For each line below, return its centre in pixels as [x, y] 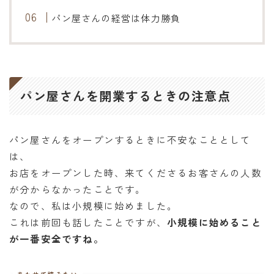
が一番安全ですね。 [57, 238]
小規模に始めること [214, 222]
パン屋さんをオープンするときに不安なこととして [130, 139]
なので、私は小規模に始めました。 [94, 205]
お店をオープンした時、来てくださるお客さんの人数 [135, 172]
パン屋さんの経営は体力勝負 [116, 18]
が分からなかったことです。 [78, 189]
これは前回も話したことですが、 [88, 222]
